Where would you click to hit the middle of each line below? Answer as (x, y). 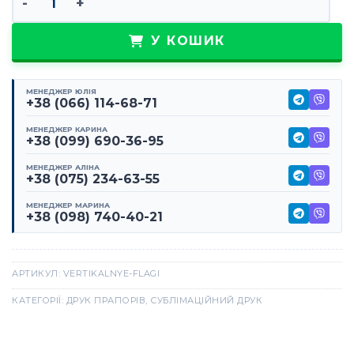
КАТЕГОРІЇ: (39, 301)
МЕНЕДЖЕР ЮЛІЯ (61, 92)
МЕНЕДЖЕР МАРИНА (68, 205)
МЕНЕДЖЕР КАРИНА (67, 130)
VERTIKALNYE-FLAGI (111, 274)
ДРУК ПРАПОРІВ (105, 301)
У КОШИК (188, 41)
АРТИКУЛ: (38, 274)
